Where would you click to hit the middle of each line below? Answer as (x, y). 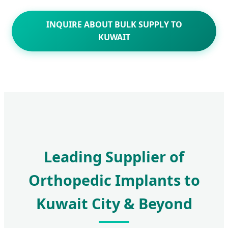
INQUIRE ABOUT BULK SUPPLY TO (114, 24)
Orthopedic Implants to (114, 180)
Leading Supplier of (114, 156)
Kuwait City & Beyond (114, 203)
